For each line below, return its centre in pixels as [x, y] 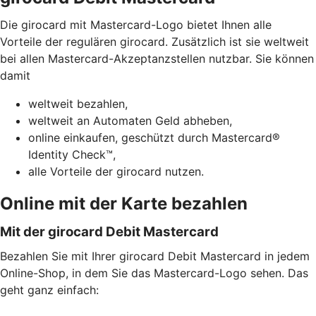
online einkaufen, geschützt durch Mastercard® [154, 137]
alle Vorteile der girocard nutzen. [116, 171]
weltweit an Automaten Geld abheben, [130, 120]
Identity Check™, [72, 154]
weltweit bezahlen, [78, 103]
